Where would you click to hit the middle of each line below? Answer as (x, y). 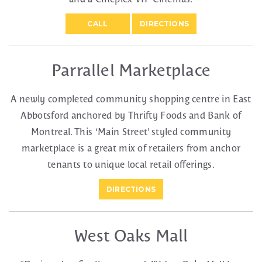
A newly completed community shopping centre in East (131, 99)
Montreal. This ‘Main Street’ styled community (131, 132)
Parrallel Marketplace (131, 70)
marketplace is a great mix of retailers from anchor (131, 148)
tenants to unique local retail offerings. (131, 165)
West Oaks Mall (131, 236)
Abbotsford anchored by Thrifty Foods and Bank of (131, 116)
